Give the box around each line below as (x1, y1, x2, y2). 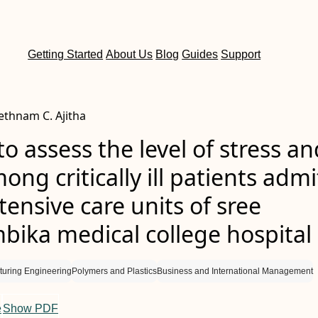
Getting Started (28, 48, 104, 61)
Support (221, 48, 261, 61)
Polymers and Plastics (72, 266, 157, 276)
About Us (106, 48, 153, 61)
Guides (182, 48, 219, 61)
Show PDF (3, 302, 58, 315)
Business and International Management (157, 266, 313, 276)
